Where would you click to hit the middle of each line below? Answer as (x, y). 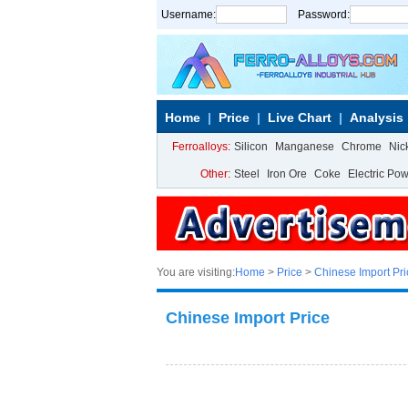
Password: (324, 15)
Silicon (251, 147)
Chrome (362, 147)
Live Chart (300, 117)
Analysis (377, 117)
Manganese (305, 147)
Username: (189, 15)
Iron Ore (287, 174)
